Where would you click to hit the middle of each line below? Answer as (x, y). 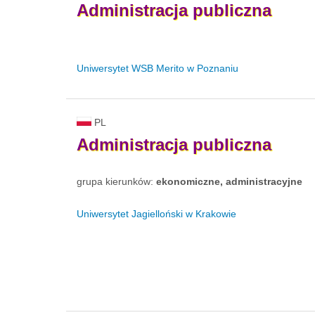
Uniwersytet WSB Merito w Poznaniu (157, 69)
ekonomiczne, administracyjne (229, 182)
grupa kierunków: (116, 182)
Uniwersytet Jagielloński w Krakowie (156, 214)
